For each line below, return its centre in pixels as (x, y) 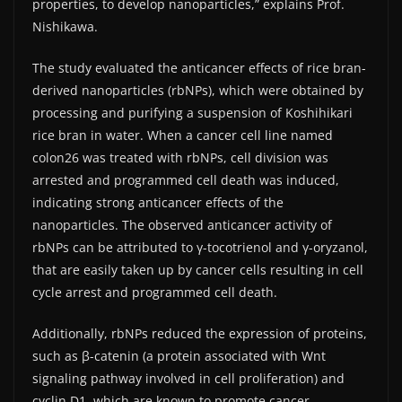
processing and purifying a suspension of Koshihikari (192, 113)
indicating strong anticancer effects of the (158, 203)
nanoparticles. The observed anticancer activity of (182, 225)
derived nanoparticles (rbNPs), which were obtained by (198, 91)
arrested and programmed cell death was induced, (186, 180)
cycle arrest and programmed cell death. (155, 293)
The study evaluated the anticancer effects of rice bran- (199, 68)
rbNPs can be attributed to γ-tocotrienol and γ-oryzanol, (200, 248)
